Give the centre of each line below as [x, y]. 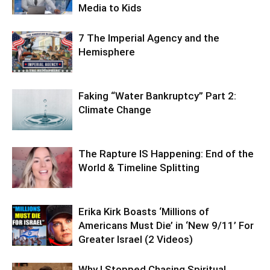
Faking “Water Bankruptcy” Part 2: [157, 96]
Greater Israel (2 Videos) [136, 239]
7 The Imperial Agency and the [149, 38]
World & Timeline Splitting [139, 167]
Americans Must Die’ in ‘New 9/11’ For [166, 225]
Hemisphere [107, 52]
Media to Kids [110, 8]
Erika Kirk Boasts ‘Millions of [144, 211]
